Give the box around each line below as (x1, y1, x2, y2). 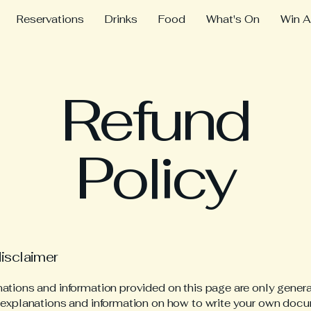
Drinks (104, 12, 137, 26)
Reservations (16, 12, 84, 26)
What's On (205, 12, 260, 26)
